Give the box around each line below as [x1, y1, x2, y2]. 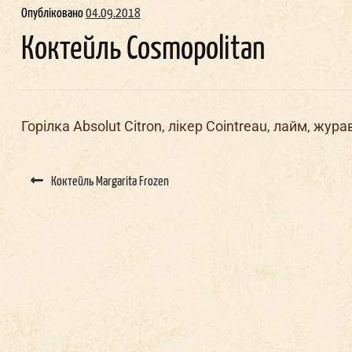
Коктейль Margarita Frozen [51, 174, 170, 189]
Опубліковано [20, 7, 86, 21]
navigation [20, 170, 53, 179]
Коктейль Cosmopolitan [20, 34, 265, 67]
